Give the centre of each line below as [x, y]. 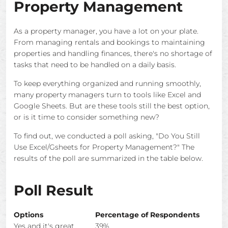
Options [28, 215]
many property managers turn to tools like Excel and [107, 95]
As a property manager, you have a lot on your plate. [106, 31]
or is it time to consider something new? [87, 117]
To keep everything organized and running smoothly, [107, 83]
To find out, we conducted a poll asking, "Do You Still [107, 136]
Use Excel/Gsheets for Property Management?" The [104, 147]
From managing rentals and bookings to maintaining [109, 42]
